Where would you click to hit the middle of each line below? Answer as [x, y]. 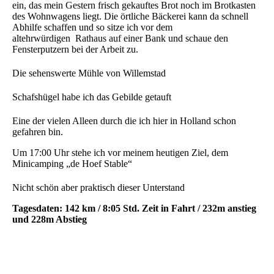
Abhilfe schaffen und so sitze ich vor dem [92, 27]
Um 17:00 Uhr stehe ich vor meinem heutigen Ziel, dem [120, 152]
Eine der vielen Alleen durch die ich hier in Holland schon [124, 120]
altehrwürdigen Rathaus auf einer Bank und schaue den [120, 38]
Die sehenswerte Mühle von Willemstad [89, 73]
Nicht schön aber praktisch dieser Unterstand [98, 187]
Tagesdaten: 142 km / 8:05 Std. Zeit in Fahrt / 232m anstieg [134, 208]
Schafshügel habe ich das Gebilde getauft [92, 97]
